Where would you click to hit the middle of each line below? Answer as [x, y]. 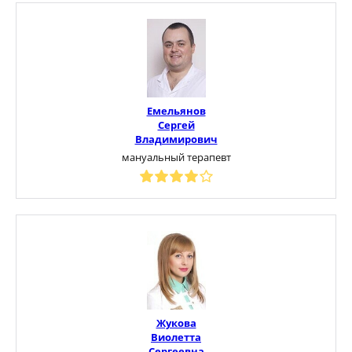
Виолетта [176, 337]
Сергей [176, 125]
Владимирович [176, 139]
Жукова [176, 323]
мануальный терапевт [176, 157]
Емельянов [176, 110]
